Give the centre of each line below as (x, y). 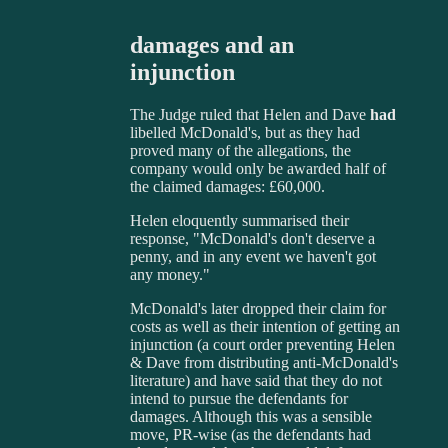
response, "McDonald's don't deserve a (252, 238)
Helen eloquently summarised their (239, 220)
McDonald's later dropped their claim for (258, 308)
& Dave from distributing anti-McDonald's (264, 362)
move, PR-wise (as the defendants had (250, 434)
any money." (170, 274)
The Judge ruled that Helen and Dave (250, 114)
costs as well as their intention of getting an (265, 326)
